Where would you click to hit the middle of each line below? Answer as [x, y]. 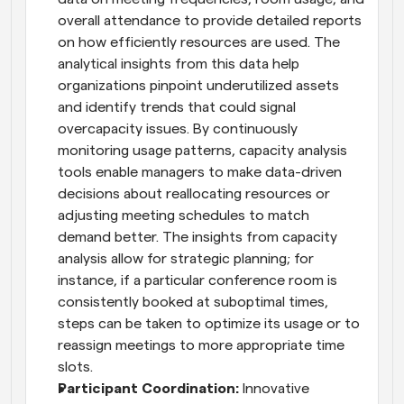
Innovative [274, 388]
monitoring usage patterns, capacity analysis [202, 150]
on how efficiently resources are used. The [199, 42]
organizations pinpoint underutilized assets [198, 85]
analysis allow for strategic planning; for [186, 258]
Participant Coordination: [148, 388]
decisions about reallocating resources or [194, 193]
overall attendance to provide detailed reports [210, 20]
